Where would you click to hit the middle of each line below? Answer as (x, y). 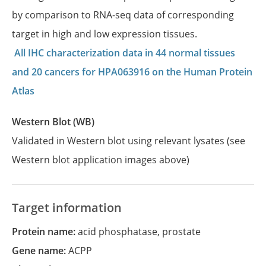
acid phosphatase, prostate (139, 232)
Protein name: (48, 232)
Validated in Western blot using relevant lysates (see (129, 141)
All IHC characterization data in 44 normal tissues (125, 53)
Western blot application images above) (102, 160)
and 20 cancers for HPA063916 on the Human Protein (132, 72)
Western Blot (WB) (58, 122)
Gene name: (44, 251)
